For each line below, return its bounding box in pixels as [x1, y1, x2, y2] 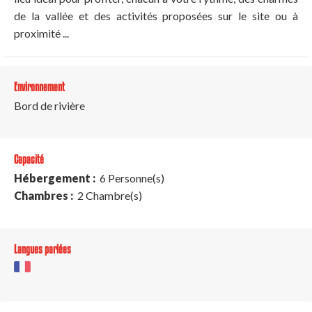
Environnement [14, 79, 65, 93]
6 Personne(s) [97, 171, 164, 185]
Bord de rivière [14, 98, 85, 112]
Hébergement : [14, 171, 97, 185]
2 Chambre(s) [75, 188, 142, 202]
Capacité [14, 152, 44, 166]
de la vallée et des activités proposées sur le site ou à [14, 8, 298, 22]
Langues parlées [14, 242, 71, 256]
